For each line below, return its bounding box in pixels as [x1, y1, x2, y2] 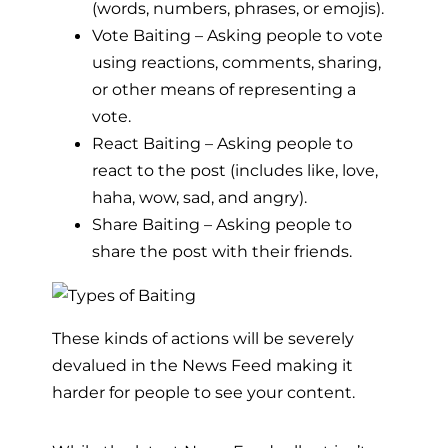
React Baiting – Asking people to [92, 133, 353, 154]
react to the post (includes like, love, [92, 160, 378, 181]
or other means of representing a [92, 79, 356, 100]
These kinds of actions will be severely [52, 327, 354, 348]
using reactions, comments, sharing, [92, 52, 381, 73]
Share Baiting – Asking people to [92, 214, 352, 235]
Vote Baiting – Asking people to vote [92, 25, 383, 46]
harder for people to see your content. [52, 381, 355, 402]
